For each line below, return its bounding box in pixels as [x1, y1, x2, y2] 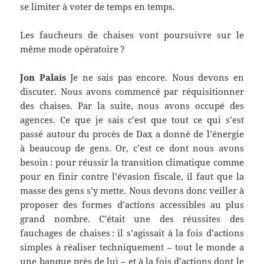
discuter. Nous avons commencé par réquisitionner [20, 85, 244, 98]
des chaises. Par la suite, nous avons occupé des [20, 100, 244, 112]
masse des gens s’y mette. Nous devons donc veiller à [20, 184, 244, 197]
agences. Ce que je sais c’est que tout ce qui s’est [20, 114, 244, 126]
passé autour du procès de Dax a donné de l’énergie [20, 128, 244, 140]
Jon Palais [20, 71, 66, 84]
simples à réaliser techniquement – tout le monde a [20, 241, 244, 253]
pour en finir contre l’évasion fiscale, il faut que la [20, 170, 244, 183]
